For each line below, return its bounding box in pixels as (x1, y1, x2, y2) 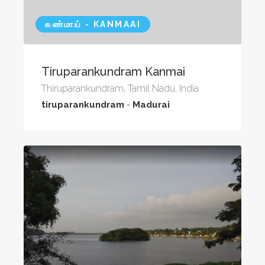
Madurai (132, 99, 170, 110)
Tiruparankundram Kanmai (41, 64, 185, 79)
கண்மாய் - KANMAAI (45, 19, 141, 29)
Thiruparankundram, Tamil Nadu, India (41, 82, 199, 94)
